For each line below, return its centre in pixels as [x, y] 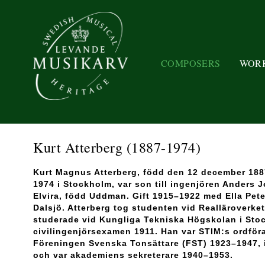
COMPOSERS [191, 63]
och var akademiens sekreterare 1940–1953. [133, 255]
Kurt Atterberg [80, 147]
